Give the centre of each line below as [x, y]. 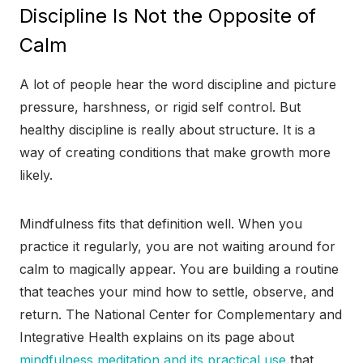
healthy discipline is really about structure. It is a [167, 130]
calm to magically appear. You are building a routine [179, 269]
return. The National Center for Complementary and [181, 315]
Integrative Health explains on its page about [157, 337]
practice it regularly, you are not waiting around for [177, 247]
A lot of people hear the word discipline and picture [178, 85]
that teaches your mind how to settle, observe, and [177, 292]
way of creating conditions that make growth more [175, 153]
